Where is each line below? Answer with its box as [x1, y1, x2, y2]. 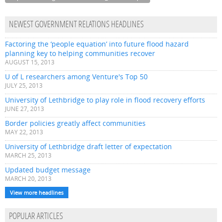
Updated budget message [5, 165, 91, 175]
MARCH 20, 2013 [5, 175, 52, 183]
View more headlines [10, 189, 63, 197]
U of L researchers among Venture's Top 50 [5, 72, 148, 82]
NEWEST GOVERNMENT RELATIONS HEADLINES [9, 20, 144, 30]
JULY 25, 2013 [5, 82, 43, 90]
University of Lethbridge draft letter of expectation [5, 142, 172, 152]
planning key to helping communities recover [5, 49, 155, 58]
